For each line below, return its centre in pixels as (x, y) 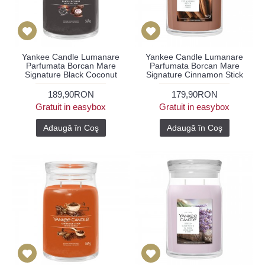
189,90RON (71, 94)
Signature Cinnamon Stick (194, 75)
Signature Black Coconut (71, 75)
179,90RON (194, 94)
